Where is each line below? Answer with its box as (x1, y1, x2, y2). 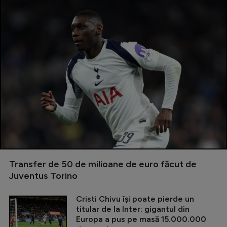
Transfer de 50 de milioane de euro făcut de (9, 159, 197, 170)
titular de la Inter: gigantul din (76, 204, 190, 214)
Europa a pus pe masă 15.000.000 (76, 214, 206, 224)
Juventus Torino (9, 170, 78, 182)
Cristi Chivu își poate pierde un (76, 194, 194, 204)
